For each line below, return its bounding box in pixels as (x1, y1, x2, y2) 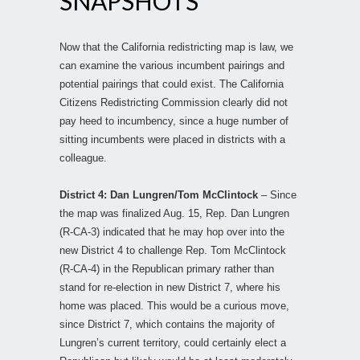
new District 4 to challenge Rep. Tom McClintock (59, 243, 286, 256)
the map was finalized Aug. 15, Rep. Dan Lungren (59, 207, 289, 219)
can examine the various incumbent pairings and (59, 59, 284, 72)
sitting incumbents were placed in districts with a (59, 133, 285, 145)
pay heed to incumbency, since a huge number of (59, 114, 288, 127)
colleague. (59, 151, 107, 164)
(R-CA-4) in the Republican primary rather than (59, 262, 274, 275)
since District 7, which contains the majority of (59, 317, 275, 330)
